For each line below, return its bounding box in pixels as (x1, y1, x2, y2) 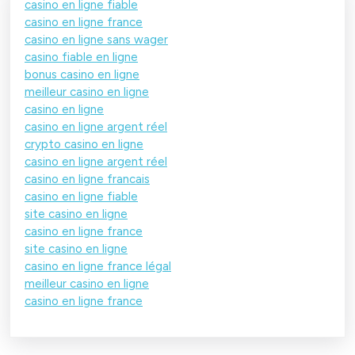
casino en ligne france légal (25, 258, 171, 273)
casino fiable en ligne (25, 49, 138, 64)
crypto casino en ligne (25, 136, 143, 151)
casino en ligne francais (25, 171, 150, 186)
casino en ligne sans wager (25, 32, 168, 47)
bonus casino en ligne (25, 67, 139, 82)
